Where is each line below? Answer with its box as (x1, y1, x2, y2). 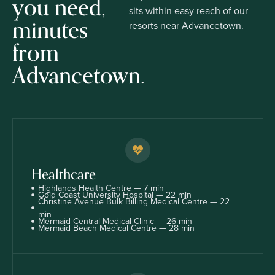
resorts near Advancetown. (129, 18, 244, 33)
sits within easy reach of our (129, 3, 249, 18)
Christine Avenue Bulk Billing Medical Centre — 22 (38, 195, 230, 208)
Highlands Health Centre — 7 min (38, 181, 165, 195)
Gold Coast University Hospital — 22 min (38, 188, 192, 201)
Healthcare (31, 163, 96, 186)
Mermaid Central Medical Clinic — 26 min (38, 214, 193, 228)
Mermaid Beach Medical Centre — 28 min (38, 221, 195, 234)
